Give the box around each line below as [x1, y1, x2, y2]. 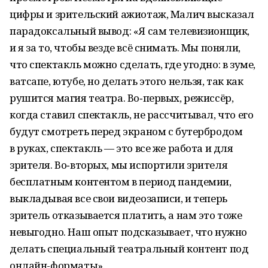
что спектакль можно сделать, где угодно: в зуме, [10, 57, 255, 71]
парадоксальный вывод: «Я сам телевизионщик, [10, 24, 249, 38]
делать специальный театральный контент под [10, 242, 249, 255]
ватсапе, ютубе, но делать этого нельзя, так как [10, 74, 243, 88]
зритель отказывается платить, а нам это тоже [10, 208, 242, 222]
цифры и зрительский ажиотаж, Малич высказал [10, 7, 254, 21]
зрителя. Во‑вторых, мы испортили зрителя [10, 158, 228, 172]
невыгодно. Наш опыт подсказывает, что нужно [10, 225, 247, 239]
